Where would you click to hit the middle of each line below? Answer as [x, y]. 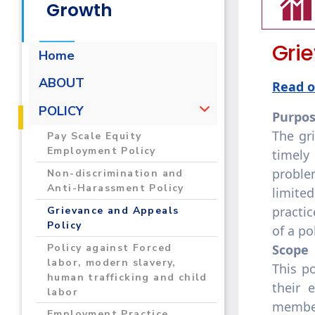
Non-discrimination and [115, 173]
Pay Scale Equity [95, 136]
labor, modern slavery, [112, 262]
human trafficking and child [127, 277]
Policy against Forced [110, 247]
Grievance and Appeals [113, 210]
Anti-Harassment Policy [116, 188]
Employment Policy [102, 151]
